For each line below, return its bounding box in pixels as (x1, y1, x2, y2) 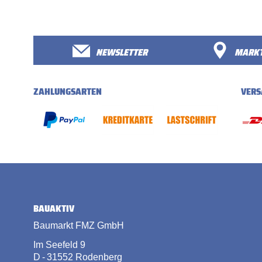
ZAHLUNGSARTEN (33, 84, 102, 99)
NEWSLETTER (96, 45, 147, 60)
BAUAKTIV (33, 201, 74, 216)
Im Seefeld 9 (33, 240, 85, 250)
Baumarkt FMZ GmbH (33, 220, 124, 231)
